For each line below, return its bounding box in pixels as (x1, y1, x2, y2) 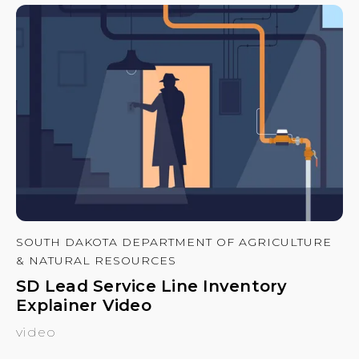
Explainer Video (16, 296, 151, 316)
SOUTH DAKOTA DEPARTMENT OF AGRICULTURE (16, 235, 332, 250)
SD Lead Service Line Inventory (16, 276, 288, 296)
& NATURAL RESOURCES (16, 253, 176, 268)
